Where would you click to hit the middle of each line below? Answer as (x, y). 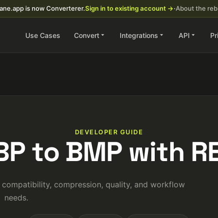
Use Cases (43, 35)
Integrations (139, 35)
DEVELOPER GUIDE (109, 132)
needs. (16, 198)
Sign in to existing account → (129, 8)
